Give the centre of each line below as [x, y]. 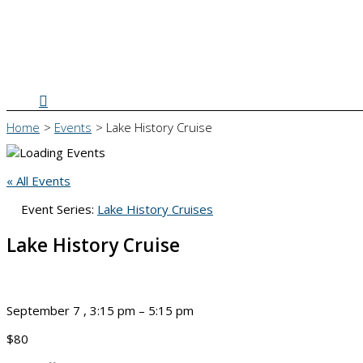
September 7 [45, 310]
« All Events [38, 181]
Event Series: [59, 209]
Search [62, 100]
